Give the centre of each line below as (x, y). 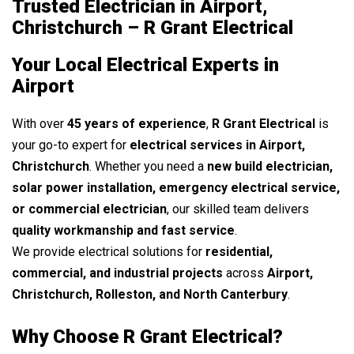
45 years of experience (137, 123)
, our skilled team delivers (238, 209)
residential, (239, 251)
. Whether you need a (148, 166)
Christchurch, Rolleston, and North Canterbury (150, 294)
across (245, 273)
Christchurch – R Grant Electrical (153, 27)
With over (40, 123)
